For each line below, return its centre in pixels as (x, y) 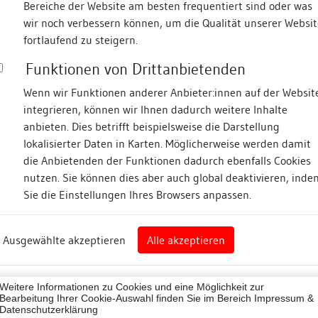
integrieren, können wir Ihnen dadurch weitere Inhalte (155, 109)
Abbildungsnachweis (280, 208)
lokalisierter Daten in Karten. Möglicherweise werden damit (167, 143)
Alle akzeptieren (186, 240)
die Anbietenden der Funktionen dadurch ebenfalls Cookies (167, 160)
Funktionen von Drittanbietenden (136, 69)
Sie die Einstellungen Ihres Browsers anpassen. (137, 194)
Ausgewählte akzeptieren (64, 240)
